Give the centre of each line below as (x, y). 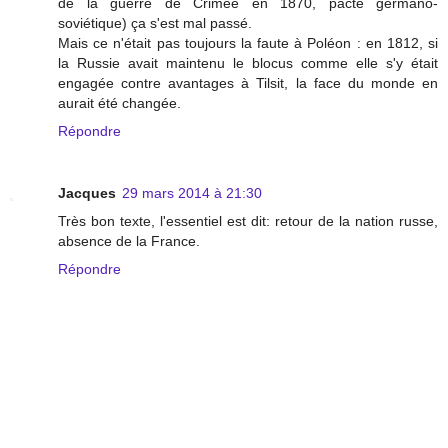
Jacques (87, 192)
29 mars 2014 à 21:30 (192, 192)
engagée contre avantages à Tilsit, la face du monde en (248, 82)
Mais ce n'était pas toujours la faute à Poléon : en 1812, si (248, 42)
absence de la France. (129, 240)
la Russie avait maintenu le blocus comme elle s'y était (248, 62)
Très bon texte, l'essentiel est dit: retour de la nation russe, (248, 220)
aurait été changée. (119, 102)
